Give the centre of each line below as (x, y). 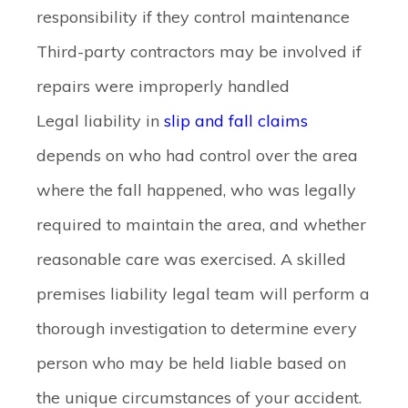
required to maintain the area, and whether (201, 224)
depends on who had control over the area (197, 155)
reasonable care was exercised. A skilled (191, 259)
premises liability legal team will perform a (203, 294)
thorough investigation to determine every (197, 328)
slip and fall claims (236, 121)
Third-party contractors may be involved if (199, 51)
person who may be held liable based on (191, 363)
